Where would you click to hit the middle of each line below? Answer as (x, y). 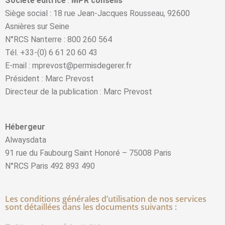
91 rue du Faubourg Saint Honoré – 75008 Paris (88, 153)
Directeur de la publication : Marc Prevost (79, 92)
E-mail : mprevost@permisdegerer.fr (68, 66)
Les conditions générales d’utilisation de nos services (106, 199)
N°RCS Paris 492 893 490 (50, 166)
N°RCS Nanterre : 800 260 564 (59, 39)
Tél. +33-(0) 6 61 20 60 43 (51, 52)
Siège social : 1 (31, 13)
